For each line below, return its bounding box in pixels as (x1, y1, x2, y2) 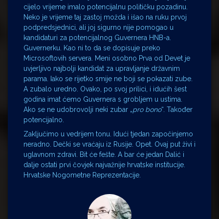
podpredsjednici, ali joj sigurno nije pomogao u (23, 23, 174, 31)
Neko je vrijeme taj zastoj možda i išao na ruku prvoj (23, 13, 187, 21)
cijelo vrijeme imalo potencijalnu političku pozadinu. (23, 2, 188, 11)
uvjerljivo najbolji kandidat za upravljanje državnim (23, 64, 180, 72)
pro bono (132, 105, 161, 113)
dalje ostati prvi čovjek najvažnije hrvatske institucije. (23, 160, 185, 169)
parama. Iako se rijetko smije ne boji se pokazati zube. (23, 74, 193, 83)
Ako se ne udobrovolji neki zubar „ (23, 105, 132, 113)
